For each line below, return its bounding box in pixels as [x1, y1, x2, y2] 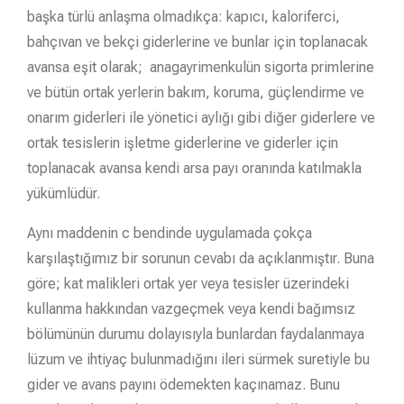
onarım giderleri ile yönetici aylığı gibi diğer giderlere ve [27, 108, 375, 126]
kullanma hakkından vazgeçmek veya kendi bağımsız [27, 299, 355, 317]
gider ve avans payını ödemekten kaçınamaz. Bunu [27, 375, 340, 393]
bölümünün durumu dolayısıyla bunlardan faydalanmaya [27, 325, 364, 343]
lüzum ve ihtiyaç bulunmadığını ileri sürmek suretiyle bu [27, 350, 370, 368]
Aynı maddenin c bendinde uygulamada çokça [27, 224, 312, 242]
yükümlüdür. [27, 184, 100, 202]
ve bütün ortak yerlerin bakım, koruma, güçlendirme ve [27, 83, 364, 101]
